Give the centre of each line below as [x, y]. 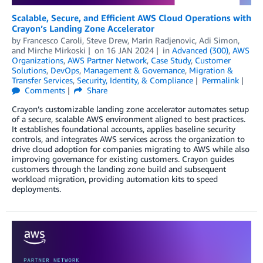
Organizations [38, 60]
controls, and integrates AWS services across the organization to [128, 139]
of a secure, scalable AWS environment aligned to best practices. [129, 119]
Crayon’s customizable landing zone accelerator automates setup [130, 109]
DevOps [65, 70]
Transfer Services [42, 80]
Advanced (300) [200, 50]
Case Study [171, 60]
